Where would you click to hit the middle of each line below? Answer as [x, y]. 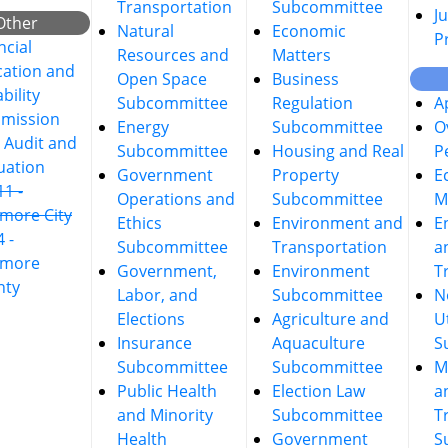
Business [305, 79]
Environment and [337, 223]
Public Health [167, 391]
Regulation [312, 103]
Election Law [318, 391]
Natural [145, 31]
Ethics [139, 223]
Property [305, 175]
